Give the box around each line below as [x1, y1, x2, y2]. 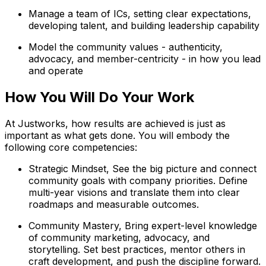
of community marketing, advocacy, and [28, 231, 210, 243]
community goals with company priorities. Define [28, 174, 248, 186]
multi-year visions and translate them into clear [28, 186, 240, 198]
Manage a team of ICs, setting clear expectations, [28, 7, 251, 20]
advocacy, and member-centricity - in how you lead [28, 52, 261, 65]
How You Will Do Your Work [5, 88, 194, 106]
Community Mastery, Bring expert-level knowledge [28, 219, 257, 232]
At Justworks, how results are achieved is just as [5, 117, 226, 129]
